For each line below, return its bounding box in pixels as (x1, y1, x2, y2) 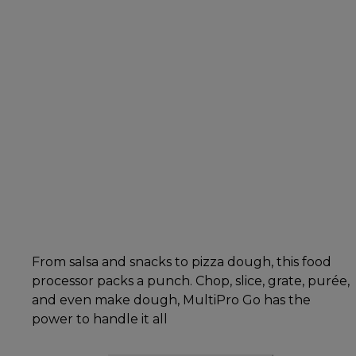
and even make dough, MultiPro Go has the (32, 292, 311, 308)
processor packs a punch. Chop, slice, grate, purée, (32, 273, 350, 288)
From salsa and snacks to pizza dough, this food (32, 253, 331, 269)
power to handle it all (32, 311, 168, 327)
